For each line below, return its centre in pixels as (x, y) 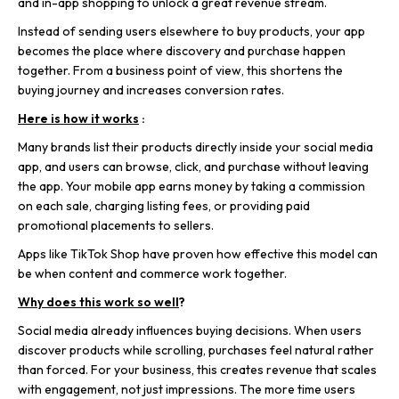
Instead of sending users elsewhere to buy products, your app (191, 31)
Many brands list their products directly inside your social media (195, 147)
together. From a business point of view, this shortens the (180, 70)
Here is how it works (78, 118)
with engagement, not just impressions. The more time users (187, 389)
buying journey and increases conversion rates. (151, 90)
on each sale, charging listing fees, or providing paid (164, 205)
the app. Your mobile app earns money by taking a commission (191, 186)
